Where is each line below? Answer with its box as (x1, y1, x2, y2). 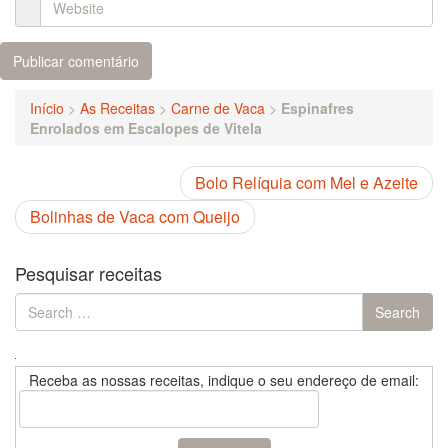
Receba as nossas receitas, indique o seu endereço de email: (29, 370, 419, 390)
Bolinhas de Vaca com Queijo (30, 205, 240, 228)
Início (30, 98, 64, 118)
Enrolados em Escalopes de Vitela (30, 118, 262, 138)
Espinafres (281, 98, 354, 118)
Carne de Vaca (171, 98, 265, 118)
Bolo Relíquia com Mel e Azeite (195, 171, 418, 194)
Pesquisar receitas (15, 260, 162, 286)
